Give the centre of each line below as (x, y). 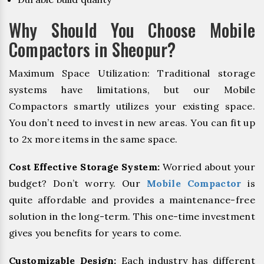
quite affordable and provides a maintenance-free (132, 200)
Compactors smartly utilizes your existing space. (132, 106)
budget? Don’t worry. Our (78, 184)
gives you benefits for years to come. (95, 233)
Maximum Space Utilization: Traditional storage (132, 73)
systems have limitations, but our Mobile (132, 90)
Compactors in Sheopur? (93, 49)
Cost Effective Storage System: (85, 167)
